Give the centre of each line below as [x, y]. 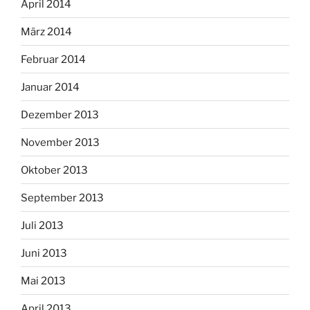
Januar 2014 [50, 87]
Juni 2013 [44, 253]
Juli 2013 [42, 225]
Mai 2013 [43, 281]
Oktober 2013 [54, 170]
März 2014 [46, 31]
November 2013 [60, 142]
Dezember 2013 [60, 115]
